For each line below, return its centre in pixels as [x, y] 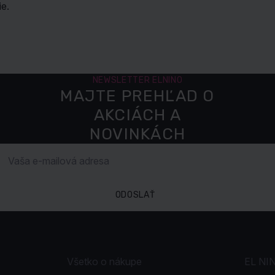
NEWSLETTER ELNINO [137, 80]
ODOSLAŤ [135, 195]
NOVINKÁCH [137, 134]
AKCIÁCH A [137, 115]
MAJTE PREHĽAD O [137, 96]
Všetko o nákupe [104, 261]
